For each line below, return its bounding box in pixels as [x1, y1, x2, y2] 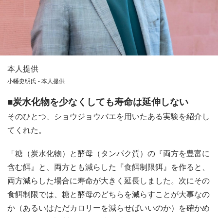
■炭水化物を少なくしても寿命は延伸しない [7, 94, 188, 108]
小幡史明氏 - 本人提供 [7, 76, 65, 85]
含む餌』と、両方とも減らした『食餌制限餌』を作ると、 [7, 161, 210, 172]
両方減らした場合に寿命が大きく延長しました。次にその [7, 174, 210, 186]
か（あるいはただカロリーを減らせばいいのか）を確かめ [7, 201, 210, 213]
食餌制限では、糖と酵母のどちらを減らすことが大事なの [7, 188, 210, 200]
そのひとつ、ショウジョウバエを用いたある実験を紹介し [7, 110, 210, 122]
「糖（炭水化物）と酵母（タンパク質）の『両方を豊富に [7, 147, 210, 159]
